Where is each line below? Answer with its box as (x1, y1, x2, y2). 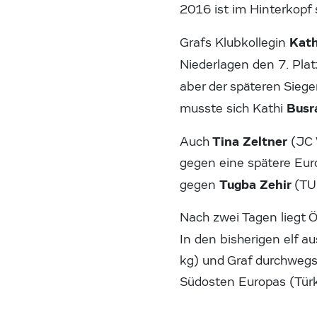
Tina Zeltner (209, 133, 288, 149)
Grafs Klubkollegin (180, 35, 290, 50)
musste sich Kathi (180, 100, 287, 116)
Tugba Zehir (219, 176, 295, 192)
